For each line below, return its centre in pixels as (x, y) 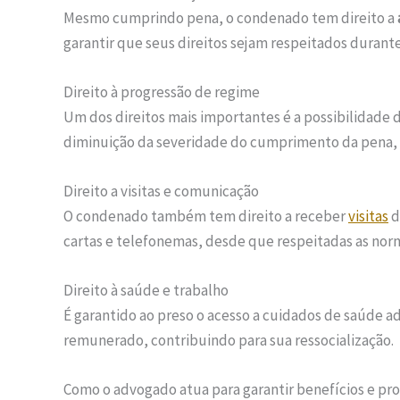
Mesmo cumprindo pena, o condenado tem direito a (230, 17)
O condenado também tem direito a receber (206, 217)
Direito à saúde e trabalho (146, 291)
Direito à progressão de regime (162, 92)
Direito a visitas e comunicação (161, 192)
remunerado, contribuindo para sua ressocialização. (229, 341)
